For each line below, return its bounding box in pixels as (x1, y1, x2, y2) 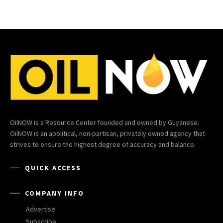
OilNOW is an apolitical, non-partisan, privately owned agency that (10, 129, 205, 138)
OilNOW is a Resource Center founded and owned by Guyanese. (10, 118, 199, 127)
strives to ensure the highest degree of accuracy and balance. (10, 140, 196, 149)
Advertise (26, 205, 55, 214)
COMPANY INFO (25, 189, 84, 198)
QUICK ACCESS (25, 163, 81, 173)
